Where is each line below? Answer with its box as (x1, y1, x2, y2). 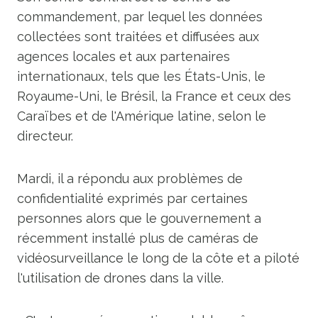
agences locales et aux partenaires (17, 49, 230, 64)
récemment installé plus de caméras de (17, 231, 258, 246)
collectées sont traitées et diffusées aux (17, 29, 259, 44)
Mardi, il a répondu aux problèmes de (17, 171, 243, 186)
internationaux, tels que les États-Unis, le (17, 69, 265, 84)
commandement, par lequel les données (17, 9, 263, 24)
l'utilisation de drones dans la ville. (17, 270, 224, 285)
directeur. (17, 128, 73, 143)
